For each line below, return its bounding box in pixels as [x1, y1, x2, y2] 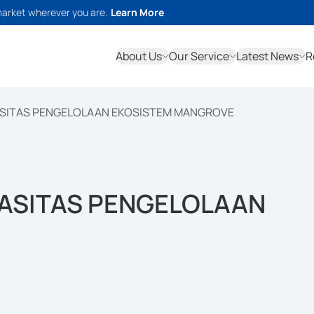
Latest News [236, 48, 299, 64]
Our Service [169, 48, 229, 64]
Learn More [111, 6, 164, 19]
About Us [116, 48, 162, 64]
